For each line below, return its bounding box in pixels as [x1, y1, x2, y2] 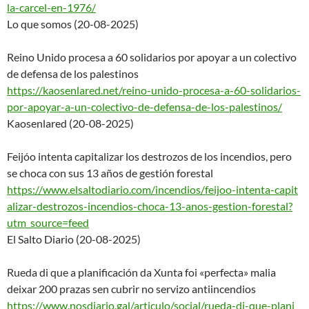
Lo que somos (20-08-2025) [7, 17, 139, 30]
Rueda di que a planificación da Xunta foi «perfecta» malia [7, 265, 276, 279]
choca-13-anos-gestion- [137, 199, 252, 212]
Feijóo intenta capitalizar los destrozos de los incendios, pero [7, 149, 292, 163]
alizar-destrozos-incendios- [7, 199, 137, 212]
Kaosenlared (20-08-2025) [7, 116, 134, 130]
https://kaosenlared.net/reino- [7, 83, 151, 97]
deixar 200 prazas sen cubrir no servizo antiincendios [7, 281, 256, 295]
